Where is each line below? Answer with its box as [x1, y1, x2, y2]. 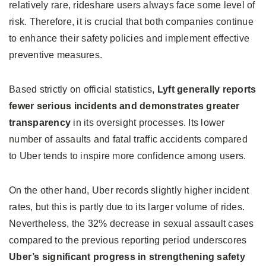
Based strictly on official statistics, [9, 84, 157, 95]
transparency [9, 118, 71, 128]
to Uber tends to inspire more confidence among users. [9, 151, 246, 161]
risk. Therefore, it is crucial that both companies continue [9, 17, 254, 27]
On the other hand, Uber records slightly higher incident [9, 185, 249, 196]
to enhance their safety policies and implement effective [9, 33, 249, 44]
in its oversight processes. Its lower [71, 118, 225, 128]
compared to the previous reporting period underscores [9, 235, 247, 246]
